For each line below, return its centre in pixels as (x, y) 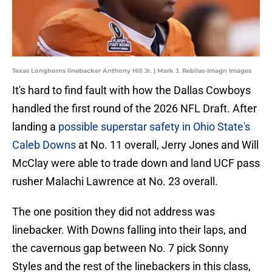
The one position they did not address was (114, 212)
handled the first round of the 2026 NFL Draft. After (134, 109)
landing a (35, 127)
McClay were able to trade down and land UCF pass (136, 163)
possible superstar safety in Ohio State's (154, 127)
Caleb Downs (44, 145)
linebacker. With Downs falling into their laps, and (129, 230)
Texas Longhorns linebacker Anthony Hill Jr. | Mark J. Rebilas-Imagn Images (132, 71)
